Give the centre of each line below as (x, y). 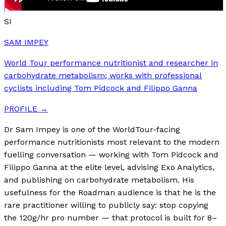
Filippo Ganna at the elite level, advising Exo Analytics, (109, 167)
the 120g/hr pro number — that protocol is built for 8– (110, 217)
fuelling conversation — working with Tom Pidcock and (111, 154)
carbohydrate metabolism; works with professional (103, 75)
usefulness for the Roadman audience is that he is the (110, 192)
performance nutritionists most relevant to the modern (112, 142)
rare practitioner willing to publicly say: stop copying (106, 205)
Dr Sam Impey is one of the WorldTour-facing (92, 129)
